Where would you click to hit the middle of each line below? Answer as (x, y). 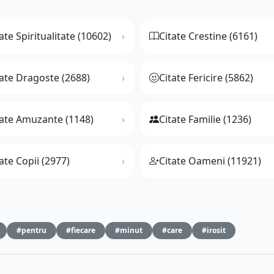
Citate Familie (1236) (205, 120)
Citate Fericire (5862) (206, 78)
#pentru (31, 231)
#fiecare (81, 231)
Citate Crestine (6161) (208, 36)
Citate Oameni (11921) (210, 161)
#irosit (214, 231)
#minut (129, 231)
